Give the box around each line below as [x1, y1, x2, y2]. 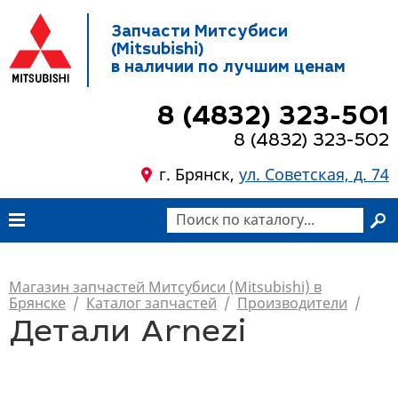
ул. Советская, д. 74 [239, 163, 389, 185]
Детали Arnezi [9, 319, 246, 350]
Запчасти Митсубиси [110, 24, 288, 41]
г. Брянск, [159, 163, 239, 185]
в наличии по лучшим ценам [110, 60, 346, 76]
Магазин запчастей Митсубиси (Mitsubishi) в [9, 277, 322, 297]
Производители [237, 293, 347, 313]
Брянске [9, 293, 66, 313]
